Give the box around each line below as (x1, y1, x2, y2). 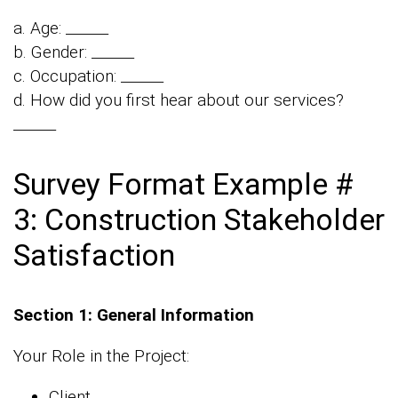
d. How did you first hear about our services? (13, 90, 344, 111)
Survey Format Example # (13, 166, 354, 203)
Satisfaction (13, 237, 175, 274)
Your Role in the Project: (13, 346, 189, 367)
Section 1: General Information (13, 305, 254, 326)
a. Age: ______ (13, 18, 108, 39)
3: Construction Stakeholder (13, 202, 385, 238)
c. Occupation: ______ (13, 66, 163, 87)
